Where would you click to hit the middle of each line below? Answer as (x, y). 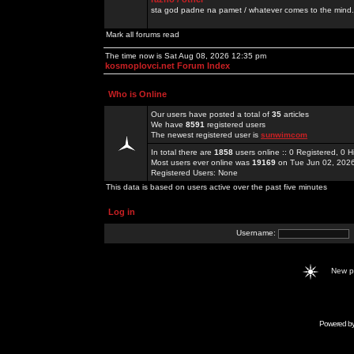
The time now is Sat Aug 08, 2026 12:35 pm (186, 56)
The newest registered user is (206, 135)
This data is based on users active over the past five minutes (217, 187)
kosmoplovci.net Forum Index (168, 66)
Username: (257, 233)
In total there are (183, 152)
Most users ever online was (201, 162)
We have (168, 124)
